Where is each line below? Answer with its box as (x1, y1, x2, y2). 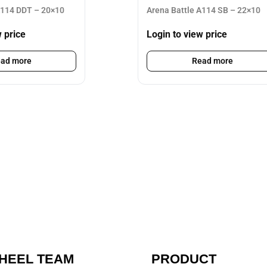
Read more (191, 56, 233, 66)
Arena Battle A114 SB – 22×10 (147, 5, 260, 15)
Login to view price (147, 29, 227, 41)
